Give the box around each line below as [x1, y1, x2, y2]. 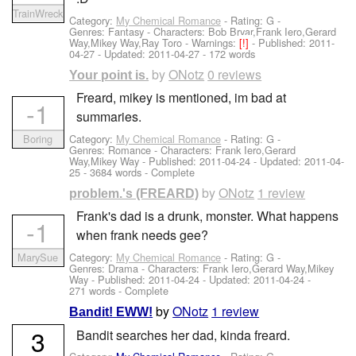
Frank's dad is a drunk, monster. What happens [75, 207, 339, 226]
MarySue [17, 250, 59, 265]
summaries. [75, 107, 141, 126]
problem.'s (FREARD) [69, 187, 199, 201]
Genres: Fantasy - [69, 23, 154, 39]
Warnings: [192, 34, 240, 50]
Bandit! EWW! [69, 305, 153, 319]
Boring [23, 131, 53, 147]
